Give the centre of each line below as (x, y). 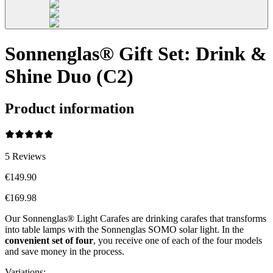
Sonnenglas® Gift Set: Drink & (136, 53)
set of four (73, 240)
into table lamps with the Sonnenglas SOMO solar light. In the (124, 229)
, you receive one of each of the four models (178, 240)
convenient (27, 240)
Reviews (29, 156)
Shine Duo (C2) (69, 76)
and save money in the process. (65, 251)
